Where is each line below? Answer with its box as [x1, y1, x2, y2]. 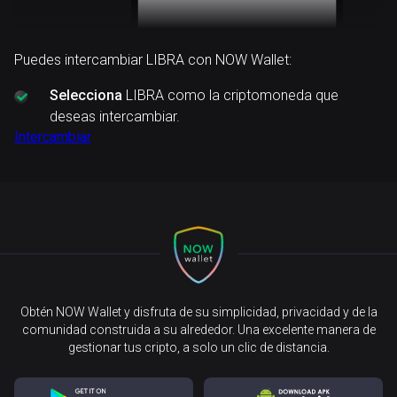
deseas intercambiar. [50, 108, 180, 125]
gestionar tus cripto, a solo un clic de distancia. [67, 340, 330, 354]
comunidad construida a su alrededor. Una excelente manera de [21, 323, 376, 337]
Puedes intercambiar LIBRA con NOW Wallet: [14, 51, 292, 68]
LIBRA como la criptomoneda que [122, 87, 339, 104]
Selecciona [50, 87, 122, 104]
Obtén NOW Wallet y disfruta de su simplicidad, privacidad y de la [19, 305, 378, 319]
